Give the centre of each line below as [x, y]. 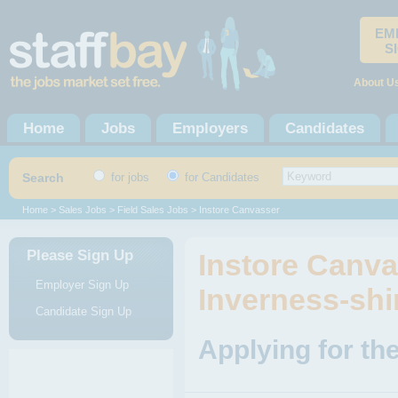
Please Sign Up [80, 255]
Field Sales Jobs [153, 210]
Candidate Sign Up [84, 311]
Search [43, 178]
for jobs [128, 177]
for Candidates [220, 177]
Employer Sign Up [82, 285]
